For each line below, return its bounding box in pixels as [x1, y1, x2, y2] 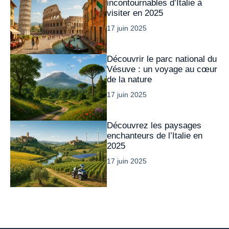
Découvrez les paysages [107, 121, 201, 130]
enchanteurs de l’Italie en [107, 131, 202, 141]
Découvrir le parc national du [107, 54, 217, 64]
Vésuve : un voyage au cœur [107, 64, 217, 74]
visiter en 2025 [107, 8, 163, 18]
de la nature [107, 75, 152, 84]
